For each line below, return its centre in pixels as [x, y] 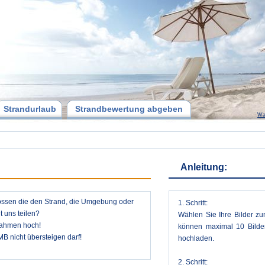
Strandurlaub [30, 109]
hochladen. [196, 238]
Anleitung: [204, 167]
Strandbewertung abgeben [129, 109]
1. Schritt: [193, 203]
